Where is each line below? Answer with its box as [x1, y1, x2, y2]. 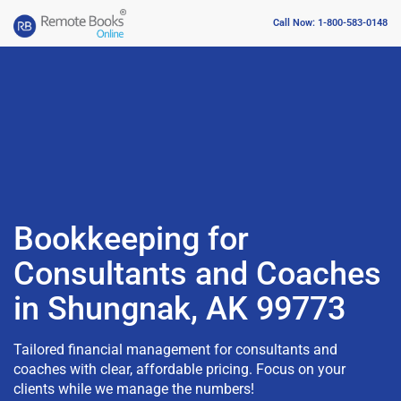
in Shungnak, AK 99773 [13, 289, 346, 328]
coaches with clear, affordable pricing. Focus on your [13, 360, 346, 378]
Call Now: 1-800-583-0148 [273, 17, 388, 30]
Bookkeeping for [13, 219, 249, 258]
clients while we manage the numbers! [13, 380, 254, 397]
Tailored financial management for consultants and [13, 340, 337, 358]
